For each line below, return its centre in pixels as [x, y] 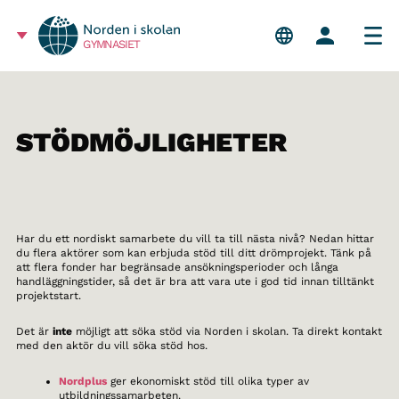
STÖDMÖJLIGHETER [151, 142]
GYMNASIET [111, 45]
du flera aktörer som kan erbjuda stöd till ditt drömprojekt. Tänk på [193, 253]
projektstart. [48, 296]
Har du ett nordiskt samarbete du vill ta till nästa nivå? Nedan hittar [195, 239]
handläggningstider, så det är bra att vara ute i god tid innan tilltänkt [195, 281]
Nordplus [82, 381]
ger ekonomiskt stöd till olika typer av [208, 381]
